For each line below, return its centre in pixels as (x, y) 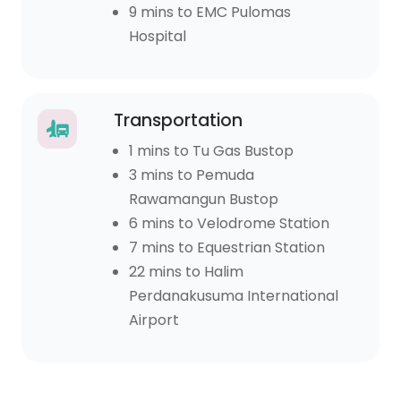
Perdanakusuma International (233, 296)
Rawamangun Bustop (203, 200)
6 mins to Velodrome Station (229, 224)
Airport (154, 320)
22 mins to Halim (186, 272)
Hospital (157, 37)
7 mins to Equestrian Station (226, 248)
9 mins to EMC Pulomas (209, 13)
